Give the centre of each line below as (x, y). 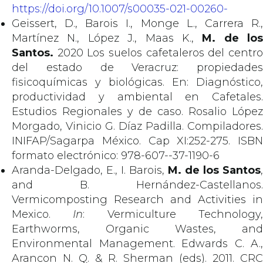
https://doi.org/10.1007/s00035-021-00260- (120, 9)
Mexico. (43, 214)
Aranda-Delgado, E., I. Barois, (90, 170)
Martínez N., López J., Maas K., (107, 38)
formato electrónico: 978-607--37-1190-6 (116, 156)
